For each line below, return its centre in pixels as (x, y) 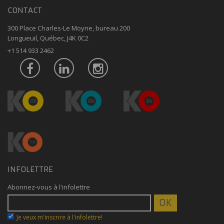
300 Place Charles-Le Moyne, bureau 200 (69, 28)
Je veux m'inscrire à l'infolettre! (59, 217)
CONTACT (25, 10)
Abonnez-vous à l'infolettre (49, 187)
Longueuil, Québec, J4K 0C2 (48, 38)
